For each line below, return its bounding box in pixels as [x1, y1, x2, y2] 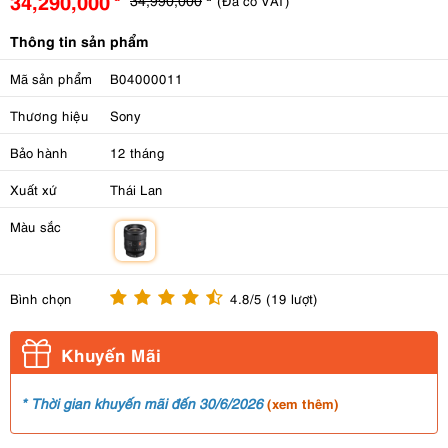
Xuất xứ [10, 180, 57, 198]
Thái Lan [110, 180, 163, 198]
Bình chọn [10, 289, 72, 307]
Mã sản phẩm [10, 69, 92, 87]
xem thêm [272, 392, 334, 412]
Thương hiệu [10, 106, 89, 124]
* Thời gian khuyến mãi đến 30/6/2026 [21, 392, 263, 412]
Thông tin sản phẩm [10, 30, 149, 50]
